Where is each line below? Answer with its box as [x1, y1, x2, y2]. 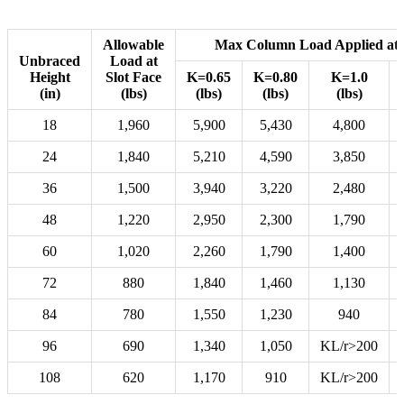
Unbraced [19, 53, 80, 69]
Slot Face [106, 69, 161, 86]
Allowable [103, 37, 164, 53]
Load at [109, 53, 158, 69]
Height [29, 69, 70, 86]
